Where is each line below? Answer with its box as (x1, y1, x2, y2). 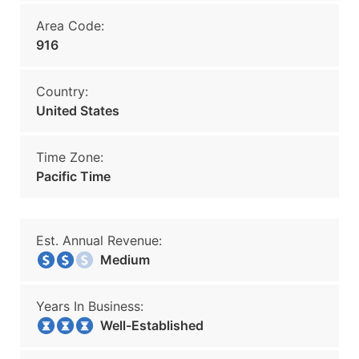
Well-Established (91, 317, 204, 333)
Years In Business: (36, 298, 143, 314)
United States (36, 103, 119, 119)
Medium (91, 252, 150, 268)
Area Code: (36, 18, 104, 34)
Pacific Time (36, 168, 111, 184)
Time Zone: (36, 149, 103, 165)
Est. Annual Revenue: (36, 232, 162, 248)
